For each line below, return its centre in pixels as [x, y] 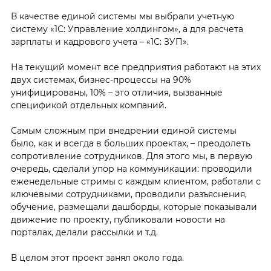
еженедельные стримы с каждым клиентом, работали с [135, 181]
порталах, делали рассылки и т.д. [84, 232]
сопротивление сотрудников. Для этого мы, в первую [131, 156]
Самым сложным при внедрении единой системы [123, 130]
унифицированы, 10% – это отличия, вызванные [116, 92]
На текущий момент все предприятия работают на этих [135, 67]
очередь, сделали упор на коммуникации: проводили [131, 168]
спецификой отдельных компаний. [88, 105]
